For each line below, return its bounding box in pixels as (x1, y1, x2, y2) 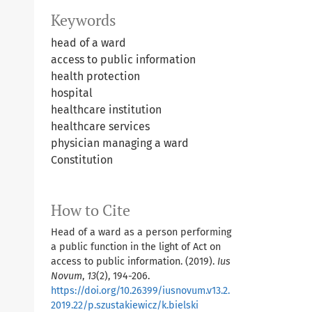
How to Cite (51, 201, 130, 221)
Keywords (51, 10, 116, 31)
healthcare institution (51, 103, 162, 117)
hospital (51, 86, 93, 100)
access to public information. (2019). (51, 256, 217, 268)
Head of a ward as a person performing (51, 226, 231, 239)
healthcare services (51, 120, 150, 134)
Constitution (51, 153, 113, 167)
